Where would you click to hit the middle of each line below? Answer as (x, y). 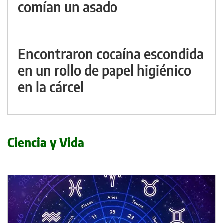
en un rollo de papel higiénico (105, 70)
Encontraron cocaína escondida (111, 54)
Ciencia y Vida (46, 143)
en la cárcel (51, 87)
